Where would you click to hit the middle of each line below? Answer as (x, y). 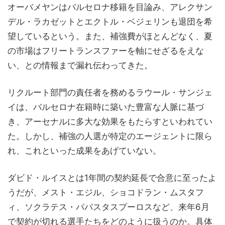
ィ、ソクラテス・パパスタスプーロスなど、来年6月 (108, 207)
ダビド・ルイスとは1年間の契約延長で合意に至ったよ (112, 178)
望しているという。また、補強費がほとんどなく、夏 (110, 36)
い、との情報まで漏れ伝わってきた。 (80, 65)
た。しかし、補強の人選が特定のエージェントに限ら (110, 136)
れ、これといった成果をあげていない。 (84, 150)
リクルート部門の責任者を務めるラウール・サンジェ (110, 92)
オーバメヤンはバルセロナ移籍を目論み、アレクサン (110, 7)
